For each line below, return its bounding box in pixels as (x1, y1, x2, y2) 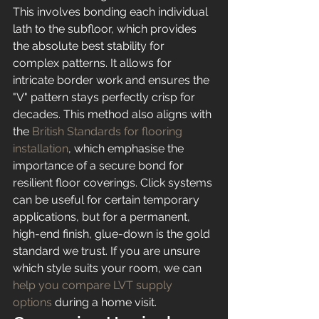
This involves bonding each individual (13, 5, 211, 19)
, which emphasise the (68, 142, 187, 155)
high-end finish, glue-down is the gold (13, 227, 213, 241)
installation (13, 142, 68, 155)
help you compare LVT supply (13, 278, 175, 292)
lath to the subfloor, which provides (13, 22, 199, 36)
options (13, 296, 52, 309)
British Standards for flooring (32, 125, 185, 138)
